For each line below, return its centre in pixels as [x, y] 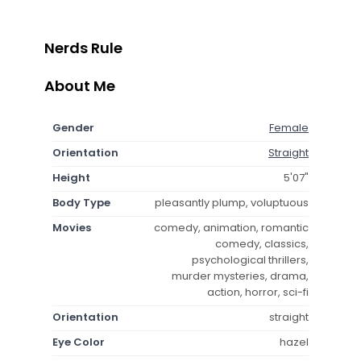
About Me [80, 85]
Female [289, 127]
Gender [73, 127]
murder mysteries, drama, [240, 276]
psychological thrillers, [250, 259]
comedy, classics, [262, 243]
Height [71, 177]
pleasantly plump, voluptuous [232, 202]
